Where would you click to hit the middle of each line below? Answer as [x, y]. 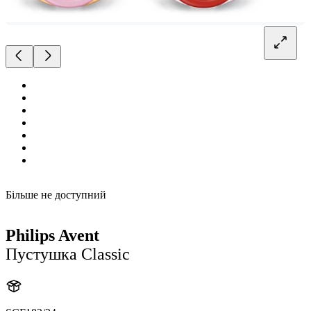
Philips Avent [52, 236]
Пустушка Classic [68, 254]
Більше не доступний [56, 195]
